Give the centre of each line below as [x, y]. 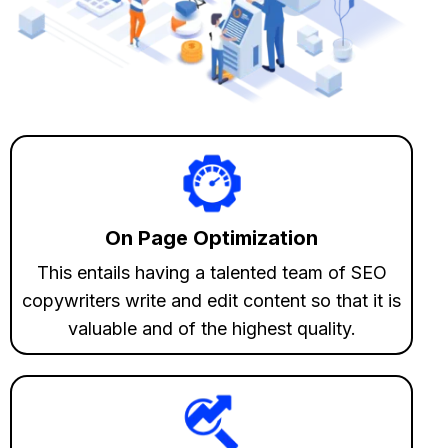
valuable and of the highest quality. [211, 329]
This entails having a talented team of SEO [211, 273]
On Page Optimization [212, 238]
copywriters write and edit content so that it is [212, 301]
